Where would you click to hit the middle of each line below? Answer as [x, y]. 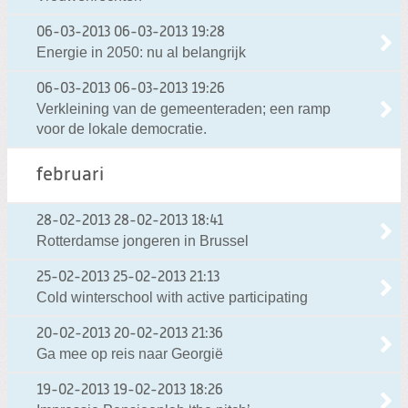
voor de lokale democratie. [122, 129]
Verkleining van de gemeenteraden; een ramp [184, 109]
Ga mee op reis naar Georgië [130, 354]
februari [70, 176]
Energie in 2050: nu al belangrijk [141, 53]
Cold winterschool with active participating [172, 298]
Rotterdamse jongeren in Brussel [143, 241]
